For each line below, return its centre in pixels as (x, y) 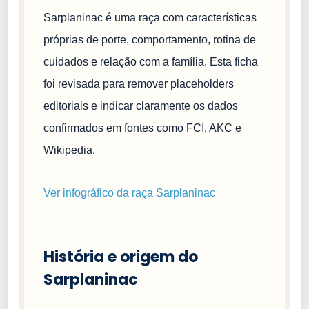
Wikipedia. (69, 150)
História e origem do (121, 257)
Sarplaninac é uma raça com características (150, 17)
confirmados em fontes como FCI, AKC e (142, 128)
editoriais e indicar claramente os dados (141, 106)
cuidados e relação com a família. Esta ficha (151, 61)
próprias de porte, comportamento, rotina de (150, 39)
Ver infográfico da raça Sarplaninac (129, 192)
